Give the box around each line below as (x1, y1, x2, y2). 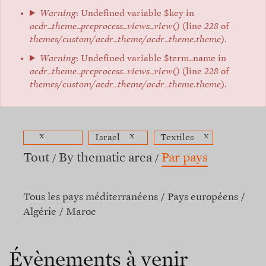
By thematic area (59, 152, 152, 164)
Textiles (160, 133, 194, 142)
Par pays (161, 152, 208, 164)
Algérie (23, 207, 56, 217)
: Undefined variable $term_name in (75, 54, 226, 63)
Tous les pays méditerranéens (23, 192, 158, 202)
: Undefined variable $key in (75, 9, 194, 18)
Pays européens (167, 192, 238, 202)
